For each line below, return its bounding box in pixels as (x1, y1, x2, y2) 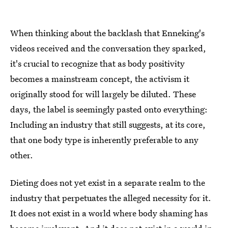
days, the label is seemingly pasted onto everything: (10, 103, 208, 116)
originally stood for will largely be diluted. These (10, 88, 196, 100)
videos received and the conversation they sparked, (10, 42, 206, 54)
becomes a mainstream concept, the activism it (10, 73, 189, 85)
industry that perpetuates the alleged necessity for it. (10, 192, 211, 204)
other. (10, 149, 33, 161)
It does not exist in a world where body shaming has (10, 207, 208, 219)
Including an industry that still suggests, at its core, (10, 119, 206, 131)
